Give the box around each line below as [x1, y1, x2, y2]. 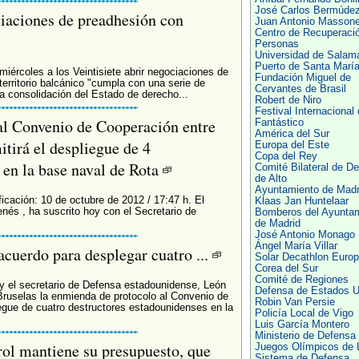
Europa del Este [254, 139, 329, 151]
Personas [254, 38, 299, 50]
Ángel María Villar [254, 240, 337, 252]
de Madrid [254, 218, 301, 229]
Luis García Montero [254, 319, 349, 330]
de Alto [254, 173, 287, 184]
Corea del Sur [254, 263, 318, 274]
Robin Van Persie [254, 296, 335, 308]
